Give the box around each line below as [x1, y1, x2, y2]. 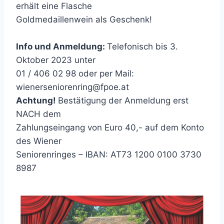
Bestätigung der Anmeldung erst [58, 95, 188, 105]
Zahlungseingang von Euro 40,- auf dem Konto [16, 122, 204, 132]
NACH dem [16, 108, 61, 119]
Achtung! [16, 95, 58, 105]
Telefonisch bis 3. [107, 41, 178, 51]
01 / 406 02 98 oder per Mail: [16, 68, 134, 78]
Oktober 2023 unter [16, 54, 95, 65]
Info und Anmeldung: [16, 41, 107, 51]
